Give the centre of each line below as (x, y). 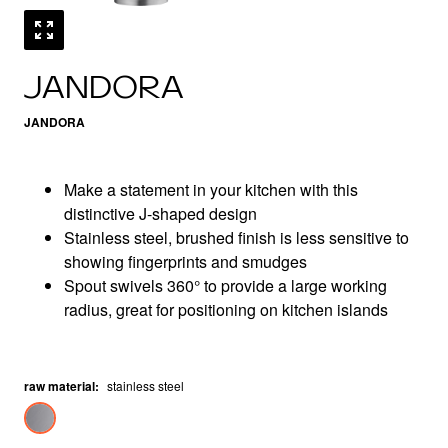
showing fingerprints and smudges (185, 261)
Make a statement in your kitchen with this (211, 189)
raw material (59, 386)
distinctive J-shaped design (160, 213)
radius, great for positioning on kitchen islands (226, 309)
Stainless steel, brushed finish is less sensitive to (236, 237)
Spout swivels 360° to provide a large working (225, 285)
